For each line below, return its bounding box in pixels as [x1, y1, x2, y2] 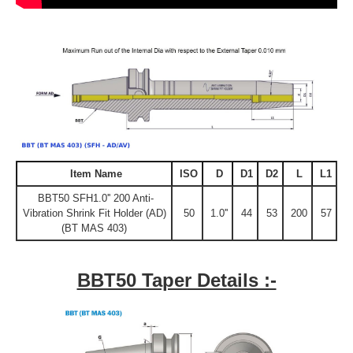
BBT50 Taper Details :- [76, 269, 277, 291]
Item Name [66, 167, 122, 180]
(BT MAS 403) [61, 221, 127, 234]
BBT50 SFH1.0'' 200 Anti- [35, 191, 154, 204]
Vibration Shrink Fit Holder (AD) [22, 206, 166, 219]
